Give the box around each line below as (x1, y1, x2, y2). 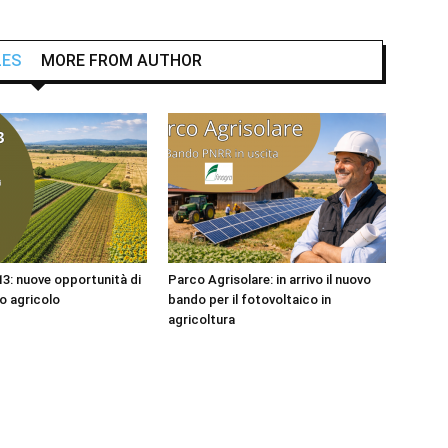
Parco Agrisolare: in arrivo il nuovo (168, 272, 371, 287)
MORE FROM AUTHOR (41, 51, 202, 70)
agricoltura (168, 312, 235, 327)
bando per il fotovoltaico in (168, 292, 331, 307)
